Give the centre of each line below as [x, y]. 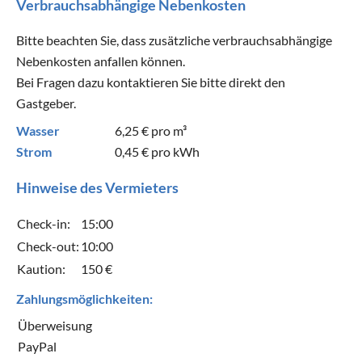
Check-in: [44, 223]
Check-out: [48, 246]
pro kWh [175, 151]
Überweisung [55, 325]
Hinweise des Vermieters [97, 187]
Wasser [38, 130]
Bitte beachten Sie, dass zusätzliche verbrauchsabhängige [174, 40]
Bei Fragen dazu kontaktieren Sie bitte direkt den [151, 82]
